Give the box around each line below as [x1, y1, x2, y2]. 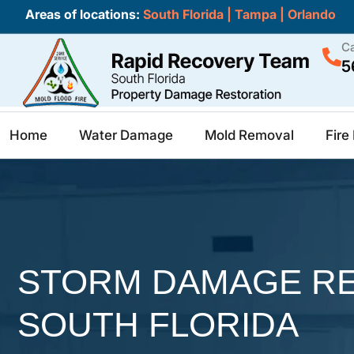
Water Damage [79, 127, 173, 143]
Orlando [288, 6, 336, 22]
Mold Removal [205, 127, 294, 143]
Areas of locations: [25, 6, 140, 22]
